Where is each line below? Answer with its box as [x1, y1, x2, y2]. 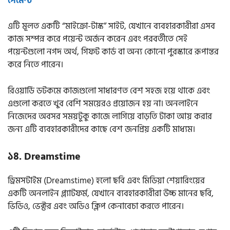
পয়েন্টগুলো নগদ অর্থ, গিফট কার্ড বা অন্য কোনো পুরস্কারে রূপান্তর [8, 45, 219, 60]
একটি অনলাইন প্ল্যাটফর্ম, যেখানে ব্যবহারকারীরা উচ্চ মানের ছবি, [8, 186, 214, 201]
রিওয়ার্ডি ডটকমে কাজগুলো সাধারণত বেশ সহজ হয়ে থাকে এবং [8, 83, 210, 98]
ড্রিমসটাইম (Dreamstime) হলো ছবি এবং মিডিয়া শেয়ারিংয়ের [8, 174, 205, 188]
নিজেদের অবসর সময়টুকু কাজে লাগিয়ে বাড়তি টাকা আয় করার [8, 109, 212, 124]
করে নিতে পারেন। [8, 57, 63, 72]
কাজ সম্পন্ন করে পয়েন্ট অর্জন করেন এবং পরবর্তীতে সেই [8, 32, 187, 47]
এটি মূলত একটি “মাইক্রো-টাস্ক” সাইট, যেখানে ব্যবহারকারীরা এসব [8, 19, 215, 34]
